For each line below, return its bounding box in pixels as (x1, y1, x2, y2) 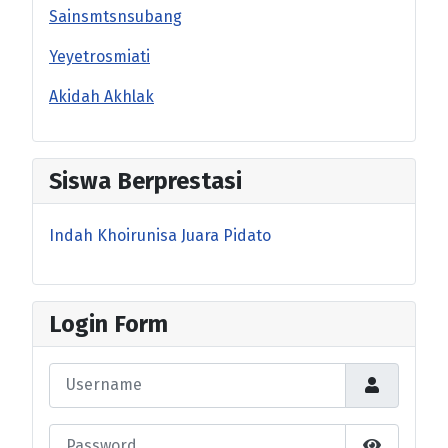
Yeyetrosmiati (49, 46, 150, 66)
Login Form (49, 309, 168, 338)
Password (48, 424, 119, 444)
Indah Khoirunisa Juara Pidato (49, 225, 271, 245)
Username (48, 363, 124, 383)
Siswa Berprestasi (49, 166, 242, 195)
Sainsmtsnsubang (49, 6, 182, 26)
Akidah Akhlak (49, 86, 154, 106)
